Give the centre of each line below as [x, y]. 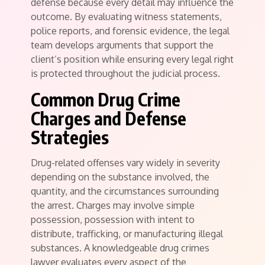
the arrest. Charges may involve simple [113, 205]
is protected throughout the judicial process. [125, 73]
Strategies [70, 137]
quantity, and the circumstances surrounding [125, 191]
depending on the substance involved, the [120, 177]
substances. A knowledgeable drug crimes [120, 248]
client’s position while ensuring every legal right [132, 59]
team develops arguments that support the [122, 45]
